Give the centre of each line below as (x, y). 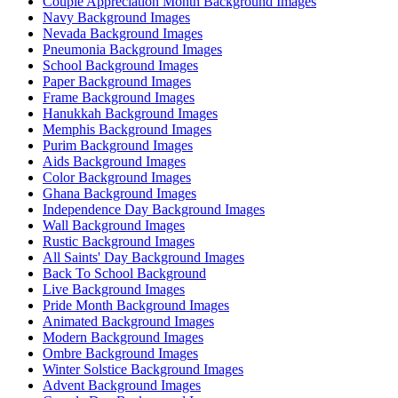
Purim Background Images (118, 146)
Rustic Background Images (119, 242)
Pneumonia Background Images (132, 50)
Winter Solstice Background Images (143, 370)
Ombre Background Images (120, 354)
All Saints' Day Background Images (143, 258)
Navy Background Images (116, 18)
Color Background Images (117, 178)
